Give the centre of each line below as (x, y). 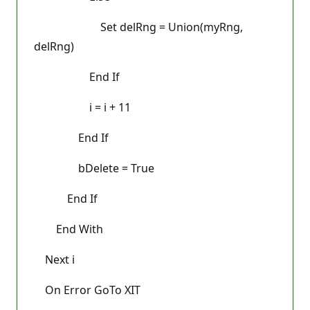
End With (69, 229)
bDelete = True (94, 168)
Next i (54, 259)
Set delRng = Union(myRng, (138, 27)
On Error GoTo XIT (87, 290)
